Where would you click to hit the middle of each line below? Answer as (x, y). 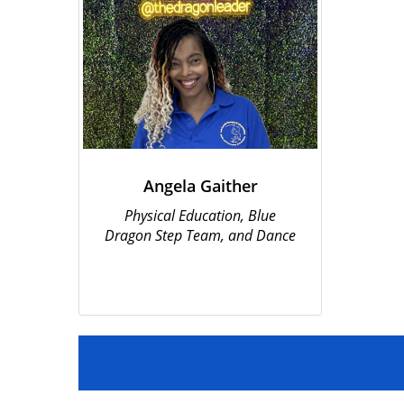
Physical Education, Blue (200, 216)
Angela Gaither (200, 186)
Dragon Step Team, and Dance (200, 235)
